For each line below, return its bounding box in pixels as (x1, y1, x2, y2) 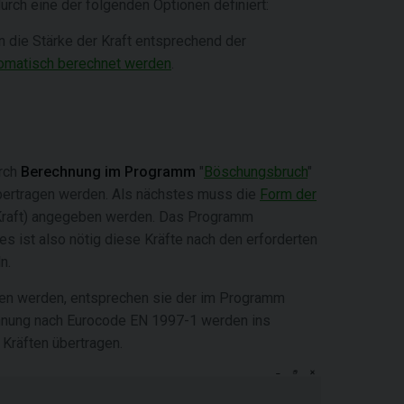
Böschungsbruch (204, 163, 308, 180)
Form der (260, 186, 317, 203)
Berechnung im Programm (21, 163, 196, 180)
